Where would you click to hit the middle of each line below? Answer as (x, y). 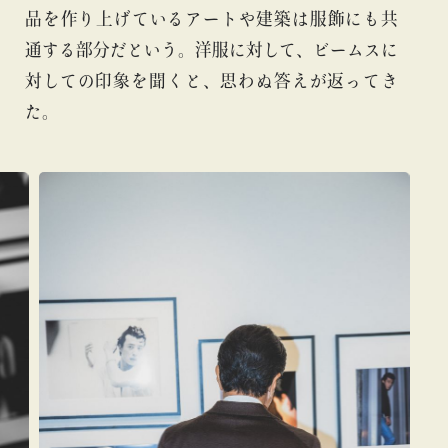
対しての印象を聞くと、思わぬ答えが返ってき (211, 80)
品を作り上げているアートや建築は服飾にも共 (211, 18)
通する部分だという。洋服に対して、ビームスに (211, 49)
